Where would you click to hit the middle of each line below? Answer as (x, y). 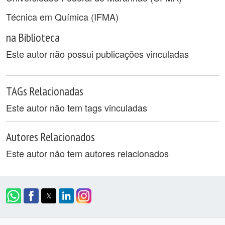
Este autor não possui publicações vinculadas (97, 54)
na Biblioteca (33, 37)
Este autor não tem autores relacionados (87, 153)
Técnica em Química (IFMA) (62, 17)
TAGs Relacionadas (45, 91)
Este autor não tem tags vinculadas (77, 107)
